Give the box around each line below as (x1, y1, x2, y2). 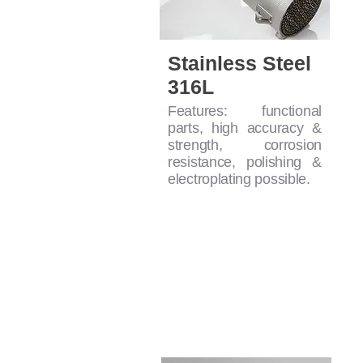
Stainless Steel (168, 52, 311, 75)
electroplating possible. (168, 171, 310, 188)
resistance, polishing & (168, 154, 322, 171)
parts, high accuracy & (168, 120, 322, 137)
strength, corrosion (168, 137, 322, 154)
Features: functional (168, 103, 322, 120)
